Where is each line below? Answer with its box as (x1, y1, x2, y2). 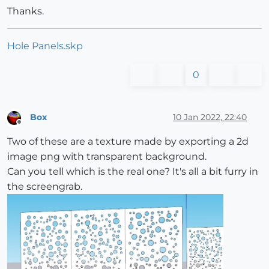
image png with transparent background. (7, 151, 207, 163)
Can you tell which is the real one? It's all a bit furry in (7, 166, 258, 178)
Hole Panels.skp (7, 40, 83, 52)
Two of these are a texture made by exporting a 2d (7, 136, 249, 148)
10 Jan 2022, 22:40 (173, 112, 247, 123)
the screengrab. (7, 181, 82, 193)
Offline (19, 122, 42, 132)
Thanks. (7, 5, 44, 17)
